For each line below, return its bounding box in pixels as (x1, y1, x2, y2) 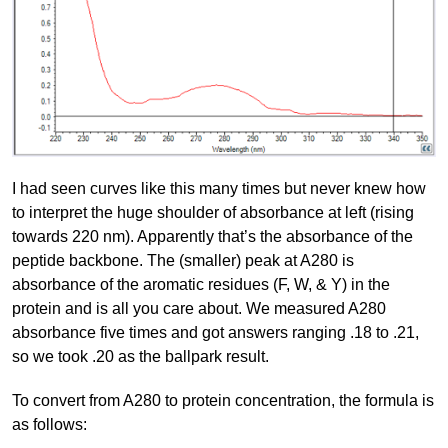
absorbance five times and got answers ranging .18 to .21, (12, 323, 419, 341)
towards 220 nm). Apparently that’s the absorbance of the (12, 227, 413, 245)
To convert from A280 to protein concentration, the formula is (12, 391, 434, 409)
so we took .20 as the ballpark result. (12, 347, 269, 365)
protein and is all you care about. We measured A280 (12, 299, 386, 317)
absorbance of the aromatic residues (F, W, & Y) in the (12, 275, 390, 293)
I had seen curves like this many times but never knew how (12, 179, 426, 197)
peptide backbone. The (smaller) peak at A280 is (12, 251, 354, 269)
